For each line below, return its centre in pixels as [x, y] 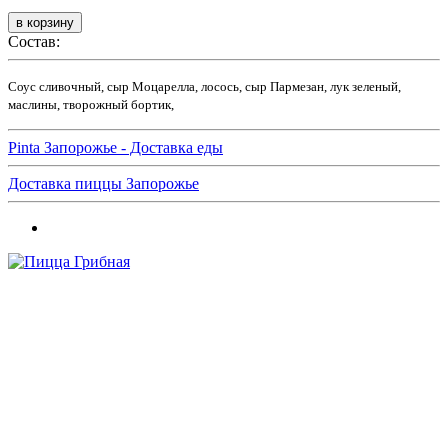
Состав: [34, 42]
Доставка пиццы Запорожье [103, 184]
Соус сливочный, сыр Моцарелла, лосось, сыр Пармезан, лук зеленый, [204, 87]
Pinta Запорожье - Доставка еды [115, 148]
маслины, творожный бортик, [91, 105]
